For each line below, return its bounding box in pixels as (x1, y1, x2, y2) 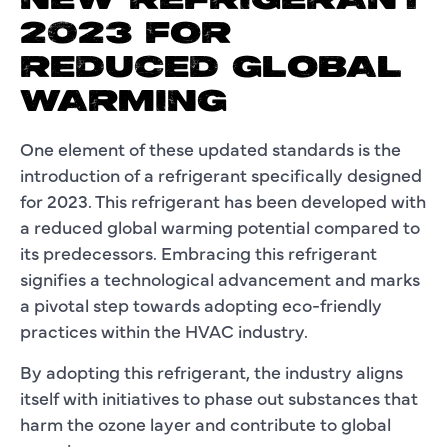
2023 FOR (20, 17, 231, 52)
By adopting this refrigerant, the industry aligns (20, 358, 403, 384)
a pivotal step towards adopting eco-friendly (20, 291, 382, 317)
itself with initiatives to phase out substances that (20, 384, 418, 410)
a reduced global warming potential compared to (20, 213, 420, 239)
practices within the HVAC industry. (20, 317, 308, 343)
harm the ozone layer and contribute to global (20, 410, 391, 436)
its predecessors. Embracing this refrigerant (20, 239, 377, 265)
